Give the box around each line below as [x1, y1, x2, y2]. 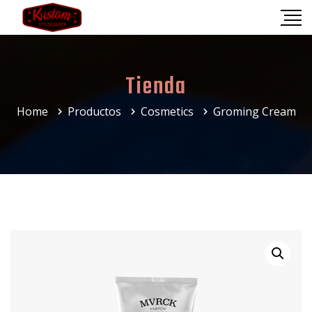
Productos [67, 103, 121, 119]
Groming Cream [212, 103, 296, 119]
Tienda [125, 69, 187, 105]
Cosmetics [140, 103, 194, 119]
